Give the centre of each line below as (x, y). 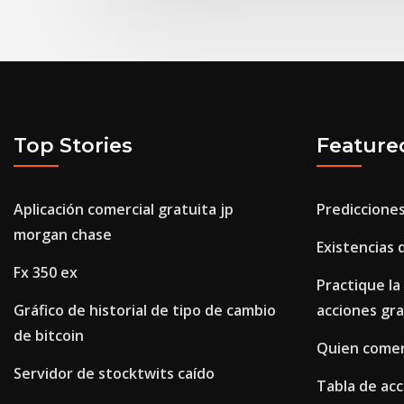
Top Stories (73, 145)
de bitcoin (49, 336)
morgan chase (63, 235)
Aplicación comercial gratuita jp (124, 210)
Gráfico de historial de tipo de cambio (145, 311)
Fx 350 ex (46, 273)
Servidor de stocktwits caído (114, 374)
